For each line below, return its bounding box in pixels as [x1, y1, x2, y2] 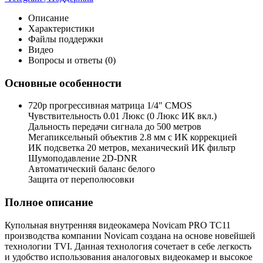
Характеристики [28, 23, 95, 33]
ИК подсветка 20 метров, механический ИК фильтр [28, 143, 235, 153]
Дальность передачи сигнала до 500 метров [28, 122, 201, 132]
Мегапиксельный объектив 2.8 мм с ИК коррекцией [28, 132, 237, 143]
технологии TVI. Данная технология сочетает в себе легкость [5, 241, 251, 251]
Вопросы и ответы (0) [28, 55, 116, 65]
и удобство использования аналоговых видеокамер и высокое [5, 251, 252, 262]
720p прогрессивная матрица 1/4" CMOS [28, 100, 192, 111]
